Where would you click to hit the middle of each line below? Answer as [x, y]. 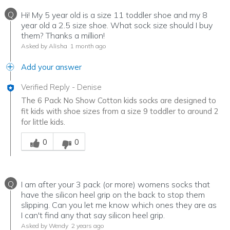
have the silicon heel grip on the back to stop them [113, 195]
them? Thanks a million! [63, 36]
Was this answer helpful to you [75, 132]
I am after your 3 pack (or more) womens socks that [116, 185]
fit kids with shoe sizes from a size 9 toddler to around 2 [120, 111]
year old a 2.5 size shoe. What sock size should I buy [117, 25]
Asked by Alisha [44, 46]
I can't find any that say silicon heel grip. [93, 215]
